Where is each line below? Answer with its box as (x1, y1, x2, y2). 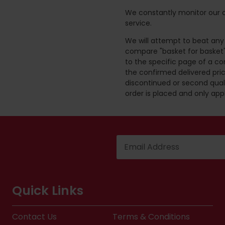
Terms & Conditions (113, 210, 190, 222)
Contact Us (12, 210, 57, 222)
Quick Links (12, 181, 83, 199)
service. (125, 18, 152, 28)
